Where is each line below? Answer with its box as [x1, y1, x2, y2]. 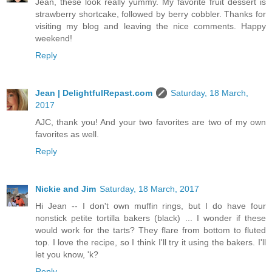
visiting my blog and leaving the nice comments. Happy [35, 21, 266, 32]
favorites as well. [35, 129, 99, 140]
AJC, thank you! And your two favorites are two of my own [35, 117, 266, 127]
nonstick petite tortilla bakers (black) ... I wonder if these [35, 213, 266, 223]
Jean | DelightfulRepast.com [35, 88, 152, 98]
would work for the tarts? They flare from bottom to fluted [35, 225, 266, 236]
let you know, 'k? [35, 250, 98, 260]
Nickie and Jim [35, 184, 96, 194]
